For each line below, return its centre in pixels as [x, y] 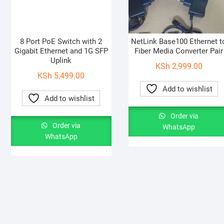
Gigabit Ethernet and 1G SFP [61, 51]
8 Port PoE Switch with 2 [61, 42]
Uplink [61, 61]
